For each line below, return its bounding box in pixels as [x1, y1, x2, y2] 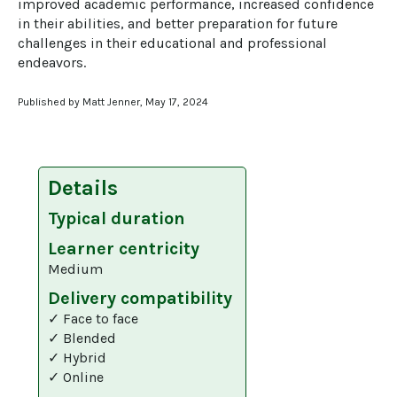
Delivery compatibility [47, 288, 232, 308]
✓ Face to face [47, 310, 138, 327]
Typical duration [47, 208, 185, 229]
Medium [47, 261, 103, 277]
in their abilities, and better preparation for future [18, 15, 341, 32]
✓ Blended [47, 330, 116, 346]
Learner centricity [47, 238, 199, 259]
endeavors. [18, 54, 86, 71]
